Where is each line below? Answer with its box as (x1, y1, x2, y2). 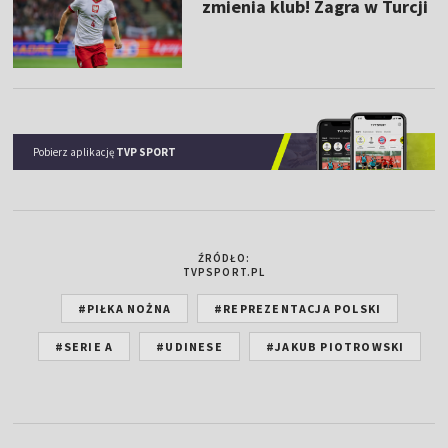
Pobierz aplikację (33, 144, 117, 159)
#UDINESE (156, 338, 223, 354)
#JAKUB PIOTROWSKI (265, 338, 405, 354)
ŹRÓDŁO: (197, 250, 251, 265)
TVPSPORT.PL (182, 264, 266, 279)
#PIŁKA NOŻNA (77, 300, 172, 316)
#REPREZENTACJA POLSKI (214, 300, 382, 316)
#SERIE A (54, 338, 114, 354)
